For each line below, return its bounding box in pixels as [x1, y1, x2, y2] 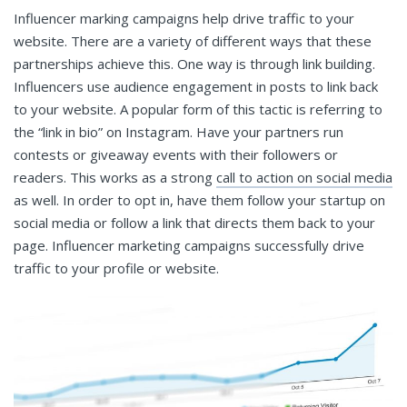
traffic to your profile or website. [14, 259, 223, 278]
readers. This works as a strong [14, 168, 216, 187]
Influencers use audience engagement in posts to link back [14, 77, 378, 96]
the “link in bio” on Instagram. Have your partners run [14, 123, 343, 142]
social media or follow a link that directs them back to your [14, 213, 375, 233]
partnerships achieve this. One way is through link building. [14, 55, 375, 74]
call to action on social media [216, 168, 392, 187]
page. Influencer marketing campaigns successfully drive [14, 236, 364, 255]
